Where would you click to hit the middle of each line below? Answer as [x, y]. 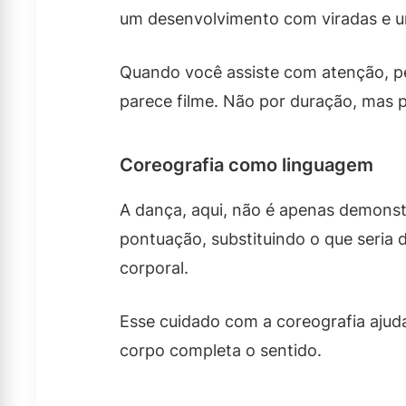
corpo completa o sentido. [221, 350]
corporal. [154, 268]
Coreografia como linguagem [246, 165]
